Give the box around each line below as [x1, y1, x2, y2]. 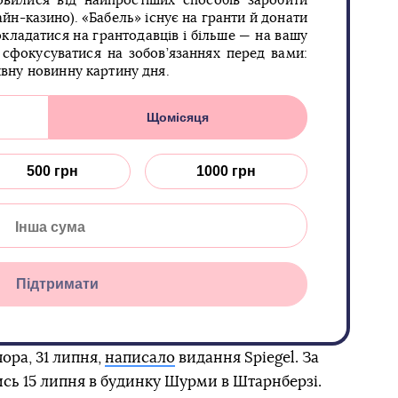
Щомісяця [147, 110, 210, 124]
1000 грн [195, 163, 256, 179]
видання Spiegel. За [175, 350, 319, 365]
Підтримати [15, 276, 99, 291]
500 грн [27, 163, 79, 179]
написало [105, 350, 175, 365]
